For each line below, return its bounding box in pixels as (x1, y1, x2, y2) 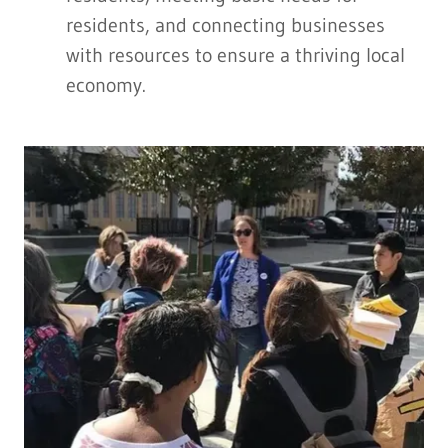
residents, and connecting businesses (66, 13, 385, 38)
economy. (66, 73, 146, 98)
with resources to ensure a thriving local (66, 43, 405, 68)
